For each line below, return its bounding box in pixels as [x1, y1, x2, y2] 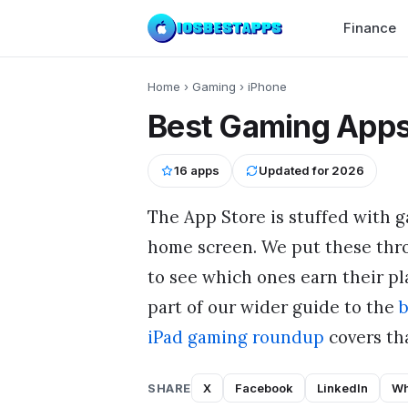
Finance [343, 19, 396, 36]
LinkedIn [316, 381, 368, 396]
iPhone [248, 79, 287, 94]
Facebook [234, 381, 293, 396]
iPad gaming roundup [148, 325, 324, 348]
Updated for [259, 162, 331, 178]
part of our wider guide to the [148, 295, 399, 318]
